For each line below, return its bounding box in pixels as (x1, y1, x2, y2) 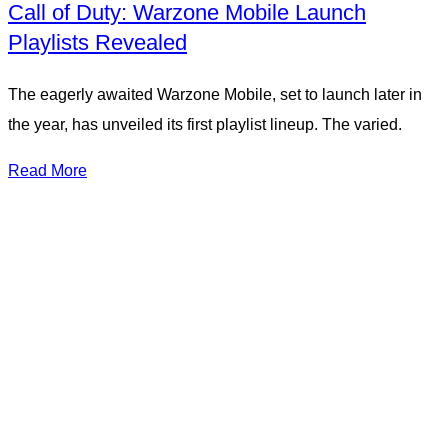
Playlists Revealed (8, 30, 187, 56)
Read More (8, 162, 87, 180)
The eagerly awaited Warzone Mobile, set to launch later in (8, 86, 422, 104)
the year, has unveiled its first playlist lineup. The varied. (8, 116, 402, 134)
